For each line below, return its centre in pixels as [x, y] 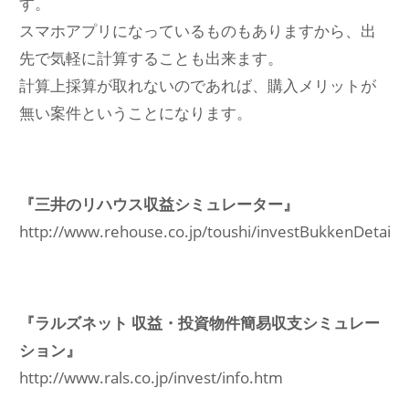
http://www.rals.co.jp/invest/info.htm [152, 378]
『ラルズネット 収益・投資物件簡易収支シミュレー [200, 323]
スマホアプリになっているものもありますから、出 [198, 31]
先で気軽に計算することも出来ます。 [152, 58]
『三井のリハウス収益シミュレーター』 [159, 204]
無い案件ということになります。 [136, 113]
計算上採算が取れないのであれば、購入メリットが [198, 86]
